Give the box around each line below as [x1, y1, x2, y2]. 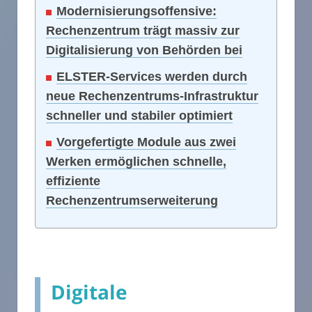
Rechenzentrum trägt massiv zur [46, 24, 240, 38]
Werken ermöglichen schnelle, [46, 155, 226, 169]
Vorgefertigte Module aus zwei [56, 135, 236, 150]
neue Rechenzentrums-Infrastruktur [46, 89, 258, 104]
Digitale [51, 279, 127, 306]
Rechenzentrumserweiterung [46, 194, 218, 208]
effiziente [46, 174, 100, 189]
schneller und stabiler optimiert [46, 109, 233, 123]
